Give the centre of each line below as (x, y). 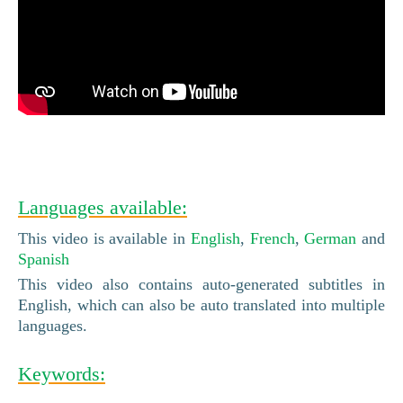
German (331, 238)
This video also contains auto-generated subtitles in (201, 284)
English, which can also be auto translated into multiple (201, 304)
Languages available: (103, 207)
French (272, 238)
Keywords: (62, 373)
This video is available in (104, 238)
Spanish (44, 259)
